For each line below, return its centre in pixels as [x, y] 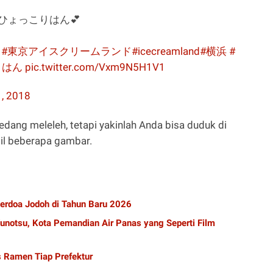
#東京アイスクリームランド [66, 51]
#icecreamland [166, 51]
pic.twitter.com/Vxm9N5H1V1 [95, 67]
